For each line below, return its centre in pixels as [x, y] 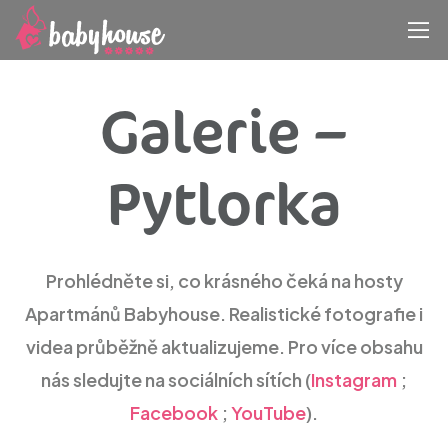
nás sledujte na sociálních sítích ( [176, 380]
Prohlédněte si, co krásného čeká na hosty [224, 281]
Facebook [174, 413]
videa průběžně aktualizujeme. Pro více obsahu [224, 347]
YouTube [268, 413]
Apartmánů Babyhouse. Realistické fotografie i [224, 314]
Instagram [355, 380]
